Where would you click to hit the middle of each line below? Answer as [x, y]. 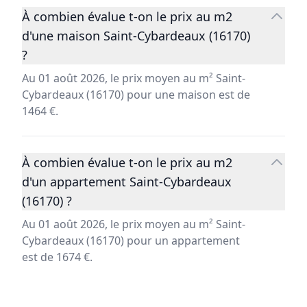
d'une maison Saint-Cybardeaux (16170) [136, 36]
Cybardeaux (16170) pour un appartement [131, 241]
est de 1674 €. [57, 257]
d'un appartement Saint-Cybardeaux [127, 182]
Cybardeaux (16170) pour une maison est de [136, 95]
